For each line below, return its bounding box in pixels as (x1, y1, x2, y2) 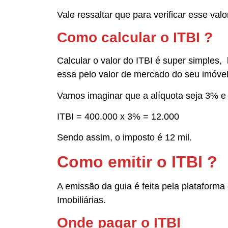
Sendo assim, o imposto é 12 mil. (57, 132, 192, 143)
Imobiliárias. (57, 194, 106, 205)
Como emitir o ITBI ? (57, 152, 217, 171)
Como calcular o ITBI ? (57, 30, 213, 46)
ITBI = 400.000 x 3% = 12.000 (57, 111, 182, 122)
